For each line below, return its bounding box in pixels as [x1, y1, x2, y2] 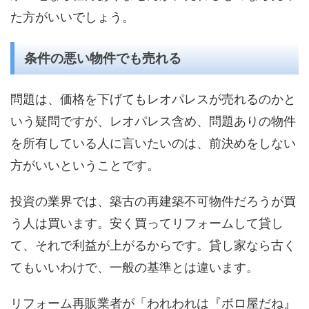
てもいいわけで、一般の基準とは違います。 [10, 260, 259, 275]
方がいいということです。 [10, 158, 159, 173]
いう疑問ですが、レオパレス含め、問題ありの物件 [10, 114, 296, 129]
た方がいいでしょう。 [10, 10, 134, 25]
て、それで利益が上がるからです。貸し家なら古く [10, 238, 296, 253]
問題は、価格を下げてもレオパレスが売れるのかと [10, 92, 296, 107]
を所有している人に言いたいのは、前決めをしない [10, 136, 296, 151]
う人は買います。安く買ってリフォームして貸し [10, 216, 283, 231]
